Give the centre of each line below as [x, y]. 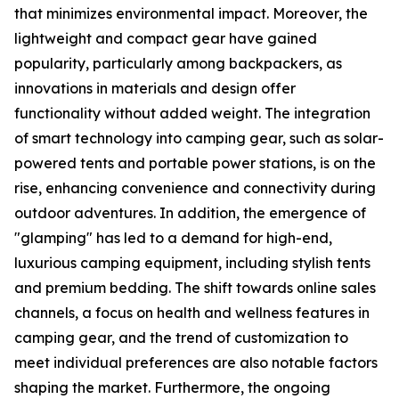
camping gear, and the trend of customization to [181, 338]
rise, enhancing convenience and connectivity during [195, 188]
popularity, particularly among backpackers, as [178, 64]
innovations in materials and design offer [155, 89]
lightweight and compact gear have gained [166, 39]
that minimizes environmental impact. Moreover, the [191, 14]
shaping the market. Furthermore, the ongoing [172, 388]
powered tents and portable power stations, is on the [195, 163]
